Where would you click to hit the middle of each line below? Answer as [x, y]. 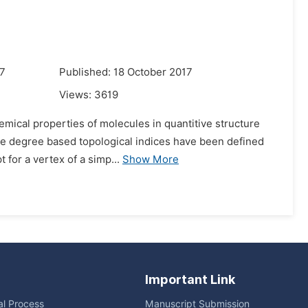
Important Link [190, 279]
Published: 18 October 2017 [126, 72]
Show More [151, 159]
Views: [77, 95]
